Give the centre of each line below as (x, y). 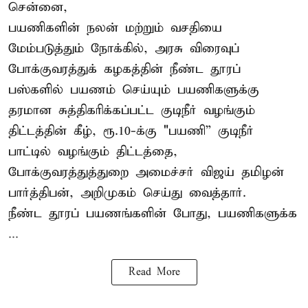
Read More (154, 273)
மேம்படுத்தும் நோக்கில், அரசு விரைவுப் (124, 49)
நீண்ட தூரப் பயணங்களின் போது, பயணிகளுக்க (153, 214)
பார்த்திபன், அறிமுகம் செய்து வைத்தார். (127, 193)
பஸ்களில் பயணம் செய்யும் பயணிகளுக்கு (134, 90)
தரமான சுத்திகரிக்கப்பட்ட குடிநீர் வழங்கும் (132, 111)
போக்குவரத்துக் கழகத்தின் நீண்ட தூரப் (124, 69)
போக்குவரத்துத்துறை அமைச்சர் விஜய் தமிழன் (146, 173)
